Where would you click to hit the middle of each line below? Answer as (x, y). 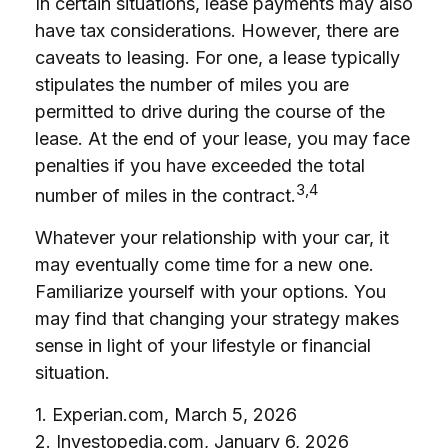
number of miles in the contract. (165, 195)
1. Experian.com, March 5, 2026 (166, 414)
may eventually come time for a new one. (204, 264)
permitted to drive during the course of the (210, 111)
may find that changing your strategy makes (217, 318)
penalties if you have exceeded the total (200, 165)
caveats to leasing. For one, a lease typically (217, 57)
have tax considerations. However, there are (217, 30)
